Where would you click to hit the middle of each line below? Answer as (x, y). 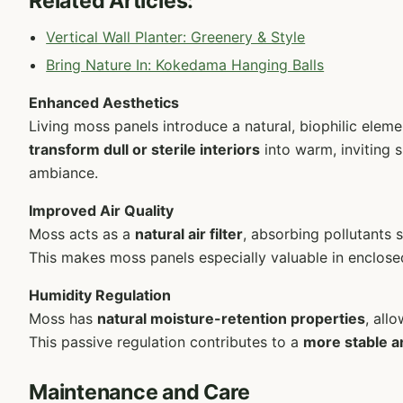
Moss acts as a (82, 234)
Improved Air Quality (101, 211)
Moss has (63, 319)
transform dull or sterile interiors (144, 150)
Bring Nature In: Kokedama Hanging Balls (185, 65)
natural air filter (189, 234)
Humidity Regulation (100, 296)
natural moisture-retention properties (231, 319)
